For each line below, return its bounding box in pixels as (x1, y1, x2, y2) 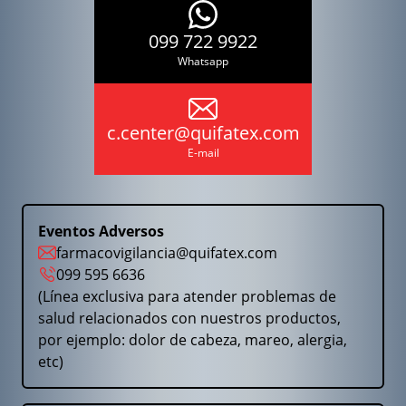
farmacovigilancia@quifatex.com (56, 242, 277, 263)
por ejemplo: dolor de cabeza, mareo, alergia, (38, 329, 347, 350)
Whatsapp (178, 53, 228, 70)
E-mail (187, 144, 219, 160)
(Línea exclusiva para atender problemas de (38, 285, 336, 306)
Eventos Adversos (38, 220, 164, 241)
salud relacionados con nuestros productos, (38, 307, 341, 328)
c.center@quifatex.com (106, 120, 300, 145)
